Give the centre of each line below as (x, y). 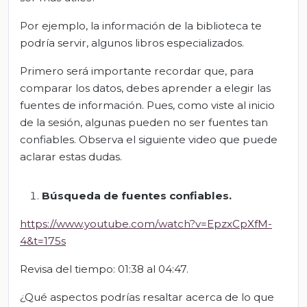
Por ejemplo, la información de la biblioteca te (141, 26)
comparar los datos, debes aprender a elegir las (145, 88)
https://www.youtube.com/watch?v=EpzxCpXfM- (146, 224)
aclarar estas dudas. (71, 157)
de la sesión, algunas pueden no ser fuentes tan (144, 123)
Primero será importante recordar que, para (137, 71)
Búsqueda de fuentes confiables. (137, 196)
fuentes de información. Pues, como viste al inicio (147, 106)
